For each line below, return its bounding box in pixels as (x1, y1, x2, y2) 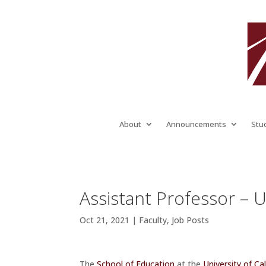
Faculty (139, 214, 167, 226)
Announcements (166, 118, 226, 129)
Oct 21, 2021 (80, 214, 130, 226)
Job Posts (172, 214, 210, 226)
